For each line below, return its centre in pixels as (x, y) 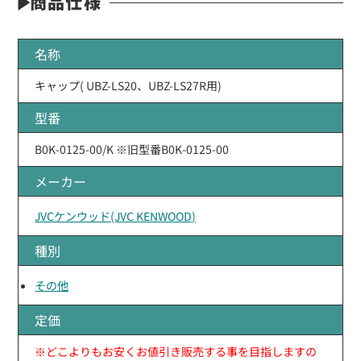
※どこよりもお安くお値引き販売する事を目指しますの (176, 351)
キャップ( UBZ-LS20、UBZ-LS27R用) (129, 85)
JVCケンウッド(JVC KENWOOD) (116, 216)
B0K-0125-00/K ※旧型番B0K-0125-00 (132, 149)
